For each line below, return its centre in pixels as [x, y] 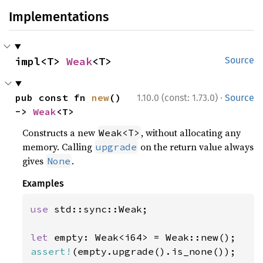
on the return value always [196, 147]
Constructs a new [60, 133]
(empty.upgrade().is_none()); [154, 251]
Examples [43, 183]
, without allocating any [191, 133]
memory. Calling [59, 147]
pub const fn [54, 97]
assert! [51, 251]
